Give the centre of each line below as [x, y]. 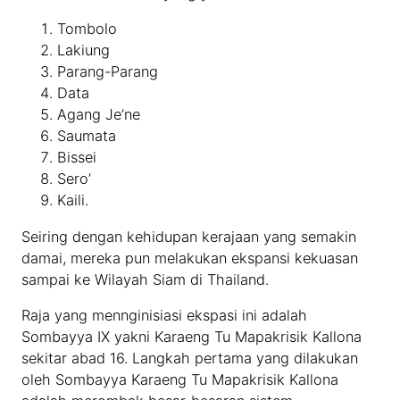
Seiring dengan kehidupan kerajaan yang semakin [189, 236]
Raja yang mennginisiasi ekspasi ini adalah [165, 316]
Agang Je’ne [99, 115]
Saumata [87, 136]
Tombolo [87, 29]
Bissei [77, 158]
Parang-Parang [108, 72]
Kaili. [73, 200]
